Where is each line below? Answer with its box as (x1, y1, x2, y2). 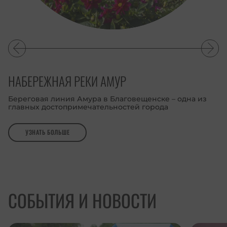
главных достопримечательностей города (8, 102, 168, 111)
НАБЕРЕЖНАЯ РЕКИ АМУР (8, 71, 126, 90)
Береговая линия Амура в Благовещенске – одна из (8, 94, 207, 103)
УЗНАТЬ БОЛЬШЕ (25, 128, 70, 137)
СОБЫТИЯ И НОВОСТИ (8, 186, 157, 213)
